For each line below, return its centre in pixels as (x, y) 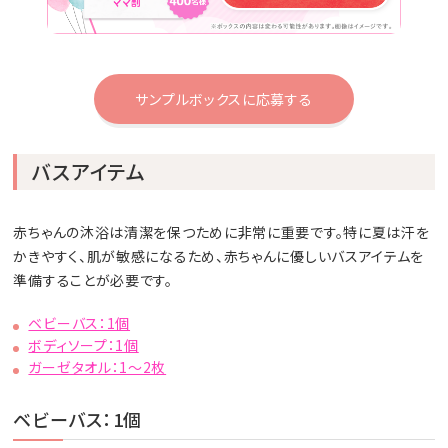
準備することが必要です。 (93, 280)
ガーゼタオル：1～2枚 (97, 367)
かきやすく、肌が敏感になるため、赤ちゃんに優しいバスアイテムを (219, 256)
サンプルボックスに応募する (224, 99)
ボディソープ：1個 (83, 345)
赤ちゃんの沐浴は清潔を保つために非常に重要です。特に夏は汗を (221, 232)
